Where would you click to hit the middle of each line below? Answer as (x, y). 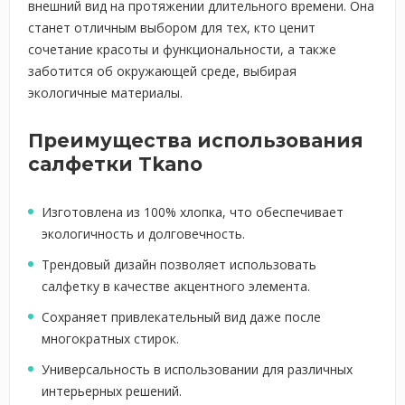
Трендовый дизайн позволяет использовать (179, 264)
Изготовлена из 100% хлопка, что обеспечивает (193, 212)
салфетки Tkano (115, 164)
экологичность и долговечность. (143, 234)
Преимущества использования (196, 141)
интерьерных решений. (112, 391)
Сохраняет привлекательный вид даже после (181, 317)
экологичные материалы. (105, 93)
